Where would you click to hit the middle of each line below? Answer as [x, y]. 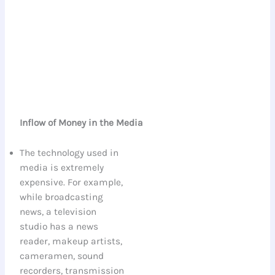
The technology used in [69, 153]
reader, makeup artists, [71, 241]
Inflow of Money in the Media [82, 122]
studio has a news [59, 226]
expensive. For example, [72, 182]
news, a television [58, 211]
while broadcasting [62, 197]
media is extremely [62, 167]
